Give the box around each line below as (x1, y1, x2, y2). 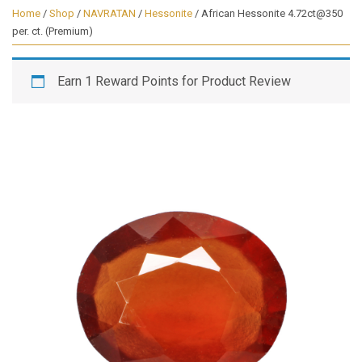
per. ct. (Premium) (12, 25, 93, 38)
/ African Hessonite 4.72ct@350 (192, 7, 343, 20)
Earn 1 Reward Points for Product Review (57, 74, 291, 90)
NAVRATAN (83, 7, 136, 20)
